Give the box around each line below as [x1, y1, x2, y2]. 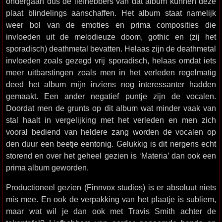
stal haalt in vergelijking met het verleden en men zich [6, 115, 216, 124]
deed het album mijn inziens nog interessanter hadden [6, 80, 216, 89]
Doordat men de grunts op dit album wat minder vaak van [6, 104, 216, 112]
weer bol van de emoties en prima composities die [6, 20, 216, 29]
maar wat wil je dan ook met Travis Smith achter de [6, 207, 216, 216]
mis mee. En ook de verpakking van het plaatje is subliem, [6, 195, 216, 204]
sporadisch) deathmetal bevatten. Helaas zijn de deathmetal [6, 44, 216, 53]
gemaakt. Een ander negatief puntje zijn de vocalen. [6, 92, 216, 101]
